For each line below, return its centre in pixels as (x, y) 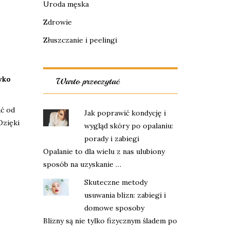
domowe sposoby (114, 208)
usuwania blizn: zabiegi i (125, 195)
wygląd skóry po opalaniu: (128, 126)
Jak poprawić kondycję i (125, 113)
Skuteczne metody (116, 182)
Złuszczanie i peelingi (80, 40)
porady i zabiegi (111, 139)
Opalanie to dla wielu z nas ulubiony (104, 151)
